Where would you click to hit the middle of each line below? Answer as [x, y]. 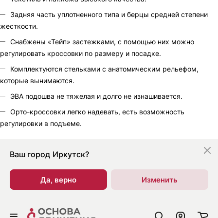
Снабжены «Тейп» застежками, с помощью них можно [102, 42]
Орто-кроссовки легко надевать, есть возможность [97, 112]
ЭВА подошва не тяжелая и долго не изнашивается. [96, 96]
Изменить [160, 180]
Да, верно [58, 180]
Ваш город [30, 154]
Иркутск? [71, 154]
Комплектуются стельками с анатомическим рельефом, [104, 69]
